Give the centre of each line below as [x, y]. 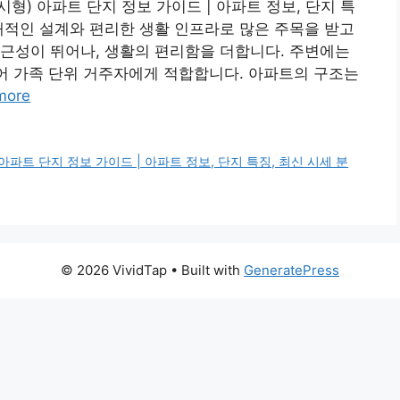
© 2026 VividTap [114, 271]
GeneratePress [292, 271]
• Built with [205, 271]
